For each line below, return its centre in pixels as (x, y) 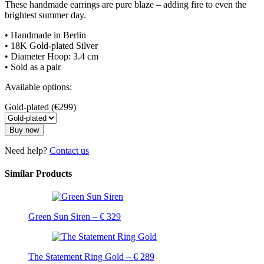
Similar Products (38, 173)
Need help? (27, 150)
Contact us (69, 150)
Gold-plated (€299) (40, 107)
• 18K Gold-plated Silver (51, 45)
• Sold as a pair (33, 67)
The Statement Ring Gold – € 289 (91, 257)
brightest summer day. (45, 15)
